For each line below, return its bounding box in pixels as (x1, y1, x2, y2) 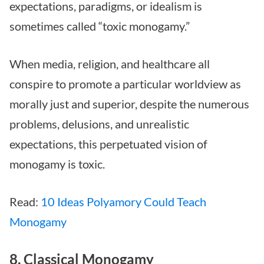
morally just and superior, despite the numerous (9, 97, 249, 111)
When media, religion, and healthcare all (9, 57, 210, 71)
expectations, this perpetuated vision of (9, 137, 207, 151)
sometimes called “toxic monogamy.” (9, 19, 190, 34)
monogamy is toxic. (9, 157, 105, 171)
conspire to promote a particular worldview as (9, 77, 241, 91)
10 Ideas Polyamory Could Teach (41, 194, 206, 209)
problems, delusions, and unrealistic (9, 117, 189, 131)
